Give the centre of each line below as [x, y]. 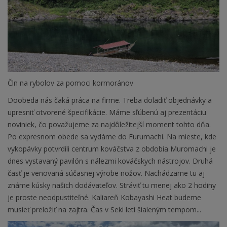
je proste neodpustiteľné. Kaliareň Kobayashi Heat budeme [104, 198]
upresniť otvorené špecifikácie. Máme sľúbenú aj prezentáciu [107, 112]
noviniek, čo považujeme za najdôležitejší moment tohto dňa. [109, 125]
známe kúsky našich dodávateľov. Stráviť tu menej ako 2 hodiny [112, 185]
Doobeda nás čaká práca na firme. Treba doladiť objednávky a [110, 100]
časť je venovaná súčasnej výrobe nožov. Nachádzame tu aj [106, 173]
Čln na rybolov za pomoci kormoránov [70, 83]
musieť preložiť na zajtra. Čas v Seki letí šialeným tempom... [104, 210]
